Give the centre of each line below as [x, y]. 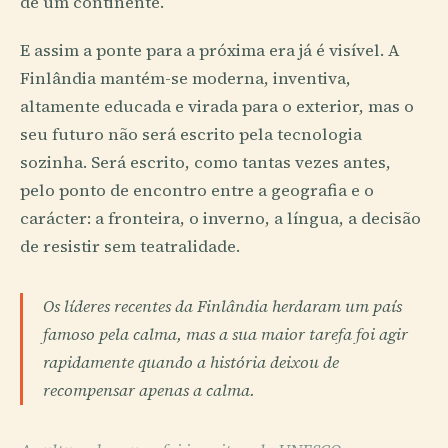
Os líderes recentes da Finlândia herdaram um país [222, 306]
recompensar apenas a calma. [149, 390]
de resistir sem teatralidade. [130, 246]
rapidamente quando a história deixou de [191, 362]
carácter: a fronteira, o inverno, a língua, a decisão [220, 218]
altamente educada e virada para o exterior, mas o [217, 106]
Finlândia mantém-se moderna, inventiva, [185, 78]
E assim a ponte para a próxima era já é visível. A [210, 50]
